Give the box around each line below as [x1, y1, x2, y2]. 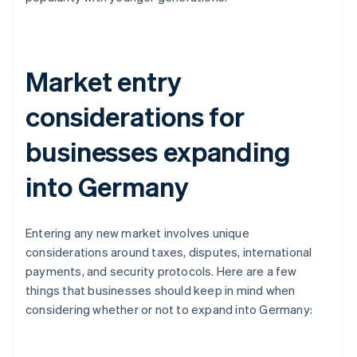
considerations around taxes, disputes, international [25, 244, 312, 261]
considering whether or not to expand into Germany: [25, 301, 313, 318]
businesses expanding [25, 134, 291, 169]
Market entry [25, 64, 182, 99]
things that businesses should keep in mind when [25, 282, 296, 299]
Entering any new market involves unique [25, 225, 249, 241]
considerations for [25, 99, 245, 134]
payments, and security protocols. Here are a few [25, 263, 297, 280]
